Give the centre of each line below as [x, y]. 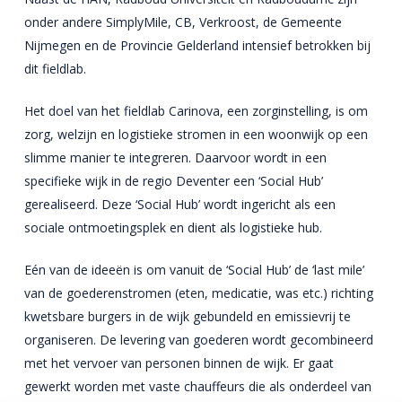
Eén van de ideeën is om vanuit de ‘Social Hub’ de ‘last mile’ [194, 270]
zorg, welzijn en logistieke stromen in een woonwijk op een [196, 134]
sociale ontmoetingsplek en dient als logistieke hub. [173, 227]
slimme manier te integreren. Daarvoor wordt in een [175, 157]
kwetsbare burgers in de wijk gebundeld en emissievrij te [187, 316]
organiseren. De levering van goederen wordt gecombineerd [198, 340]
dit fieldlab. [55, 69]
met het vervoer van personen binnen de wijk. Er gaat [179, 363]
